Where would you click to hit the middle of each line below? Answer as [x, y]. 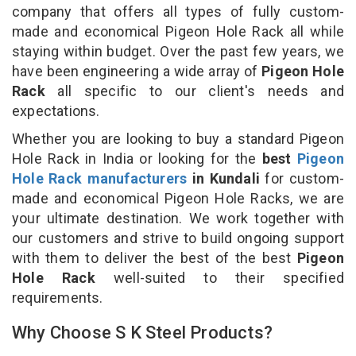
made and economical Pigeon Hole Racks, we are [178, 198]
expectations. [56, 110]
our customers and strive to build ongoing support [178, 238]
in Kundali [223, 178]
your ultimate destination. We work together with [178, 218]
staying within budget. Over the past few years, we [178, 51]
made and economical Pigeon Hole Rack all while [178, 31]
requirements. [59, 297]
